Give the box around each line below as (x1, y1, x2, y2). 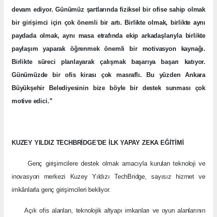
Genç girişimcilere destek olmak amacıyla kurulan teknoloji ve (12, 159, 205, 167)
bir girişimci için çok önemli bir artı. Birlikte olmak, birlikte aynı (12, 18, 205, 26)
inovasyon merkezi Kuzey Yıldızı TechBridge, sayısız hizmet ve (12, 172, 205, 180)
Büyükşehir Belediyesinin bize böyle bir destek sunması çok (12, 84, 205, 92)
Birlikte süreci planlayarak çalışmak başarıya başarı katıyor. (12, 58, 205, 65)
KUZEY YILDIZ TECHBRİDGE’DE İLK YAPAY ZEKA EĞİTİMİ (12, 139, 184, 146)
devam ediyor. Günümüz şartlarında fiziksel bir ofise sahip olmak (12, 5, 205, 13)
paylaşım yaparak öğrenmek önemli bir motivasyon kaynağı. (12, 45, 205, 52)
